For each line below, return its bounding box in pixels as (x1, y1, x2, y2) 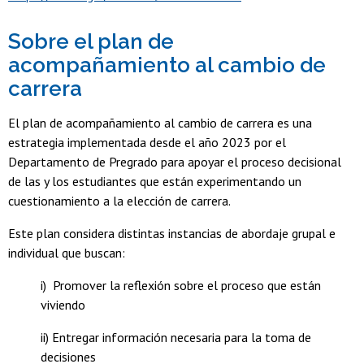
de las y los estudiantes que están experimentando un (8, 173, 301, 190)
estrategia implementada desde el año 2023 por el (8, 134, 286, 151)
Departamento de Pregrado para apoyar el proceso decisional (8, 154, 341, 171)
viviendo (41, 297, 85, 314)
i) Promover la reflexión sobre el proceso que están (41, 277, 321, 294)
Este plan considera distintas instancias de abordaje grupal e (8, 225, 336, 242)
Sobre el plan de (8, 29, 174, 54)
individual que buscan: (8, 245, 125, 262)
